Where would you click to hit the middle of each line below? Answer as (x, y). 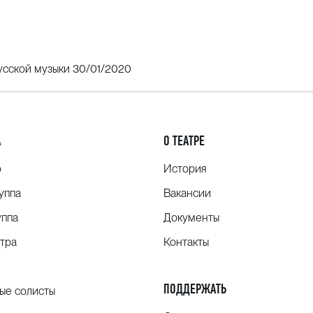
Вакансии (187, 194)
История (185, 169)
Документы (191, 218)
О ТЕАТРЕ (184, 141)
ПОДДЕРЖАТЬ (195, 289)
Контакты (186, 242)
